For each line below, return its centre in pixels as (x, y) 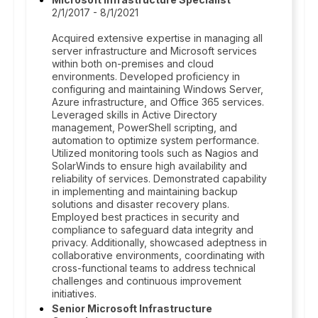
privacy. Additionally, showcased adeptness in (159, 242)
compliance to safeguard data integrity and (153, 230)
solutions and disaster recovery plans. (141, 204)
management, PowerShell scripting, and (144, 127)
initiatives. (74, 294)
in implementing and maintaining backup (145, 191)
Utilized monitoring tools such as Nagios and (155, 153)
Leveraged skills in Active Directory (135, 115)
